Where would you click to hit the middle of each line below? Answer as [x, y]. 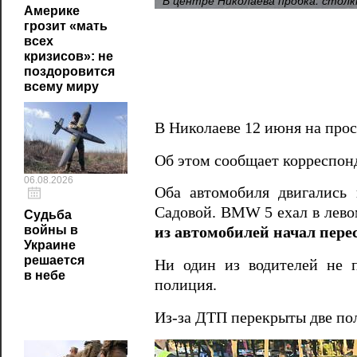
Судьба [48, 215]
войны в [51, 230]
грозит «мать [66, 26]
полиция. [186, 285]
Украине [50, 245]
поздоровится [69, 71]
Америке [52, 11]
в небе [45, 275]
